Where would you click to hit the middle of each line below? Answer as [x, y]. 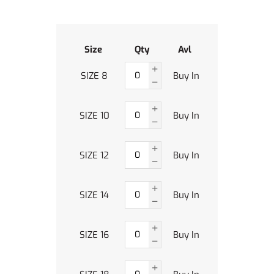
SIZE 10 [94, 115]
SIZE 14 [94, 195]
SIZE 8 [94, 76]
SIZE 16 [94, 235]
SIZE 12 [94, 155]
